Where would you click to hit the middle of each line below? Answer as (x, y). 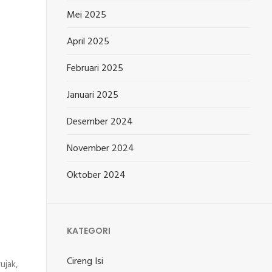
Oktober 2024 (97, 175)
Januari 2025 (93, 95)
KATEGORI (89, 231)
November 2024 (101, 149)
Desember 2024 (100, 122)
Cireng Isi (85, 262)
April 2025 (88, 42)
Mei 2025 (87, 15)
